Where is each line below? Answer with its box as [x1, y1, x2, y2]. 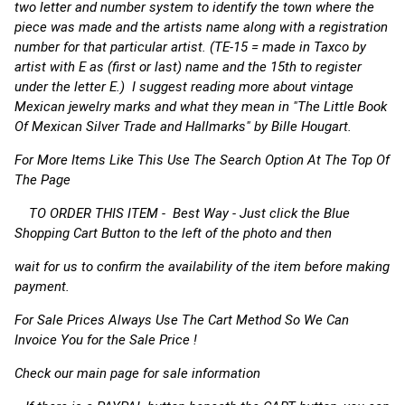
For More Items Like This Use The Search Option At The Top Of [14, 152, 390, 168]
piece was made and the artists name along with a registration [14, 19, 388, 35]
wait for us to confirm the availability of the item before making [14, 259, 390, 275]
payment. [14, 278, 73, 295]
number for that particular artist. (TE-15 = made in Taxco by [14, 39, 366, 55]
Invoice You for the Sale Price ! [14, 332, 201, 348]
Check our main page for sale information [14, 365, 260, 381]
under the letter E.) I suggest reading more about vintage [14, 79, 353, 95]
